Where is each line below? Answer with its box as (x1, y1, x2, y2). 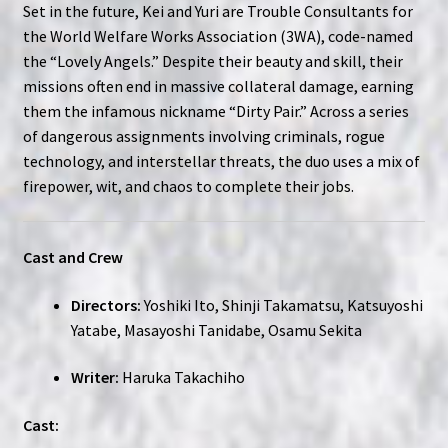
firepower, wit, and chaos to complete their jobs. (22, 175, 354, 196)
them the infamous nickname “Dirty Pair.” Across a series (22, 100, 409, 121)
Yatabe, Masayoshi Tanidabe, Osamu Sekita (70, 319, 362, 340)
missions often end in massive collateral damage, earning (22, 75, 414, 96)
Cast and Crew (22, 246, 123, 267)
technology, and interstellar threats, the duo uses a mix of (22, 150, 420, 171)
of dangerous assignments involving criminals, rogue (22, 125, 385, 146)
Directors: (70, 294, 141, 315)
